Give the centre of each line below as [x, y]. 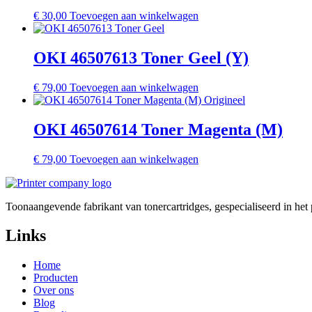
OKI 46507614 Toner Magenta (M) [158, 129]
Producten [56, 278]
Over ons [54, 290]
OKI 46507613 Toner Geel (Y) [141, 57]
